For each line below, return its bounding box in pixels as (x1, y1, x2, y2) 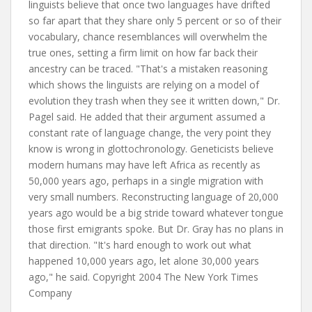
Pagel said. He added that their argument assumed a (29, 110, 265, 123)
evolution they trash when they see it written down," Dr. (29, 94, 280, 107)
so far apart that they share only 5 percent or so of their (29, 14, 281, 27)
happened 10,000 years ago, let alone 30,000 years (29, 254, 259, 267)
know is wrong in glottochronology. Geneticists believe (29, 142, 274, 155)
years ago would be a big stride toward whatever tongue (29, 206, 283, 219)
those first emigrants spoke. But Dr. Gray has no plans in (29, 222, 283, 235)
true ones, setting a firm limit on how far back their (29, 46, 258, 59)
